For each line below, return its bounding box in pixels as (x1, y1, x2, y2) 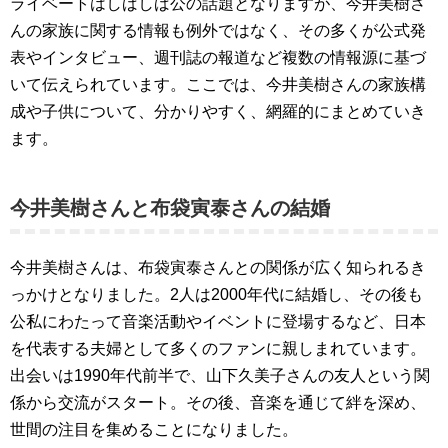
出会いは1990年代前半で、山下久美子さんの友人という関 (10, 367, 430, 384)
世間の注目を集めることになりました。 (10, 421, 298, 438)
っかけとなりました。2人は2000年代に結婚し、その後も (10, 286, 423, 303)
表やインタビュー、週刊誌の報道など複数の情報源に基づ (10, 49, 426, 66)
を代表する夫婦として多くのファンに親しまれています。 (10, 340, 426, 357)
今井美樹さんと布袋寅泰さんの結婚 (10, 197, 330, 219)
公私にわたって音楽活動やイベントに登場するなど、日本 (10, 313, 426, 330)
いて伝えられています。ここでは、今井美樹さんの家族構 (10, 76, 426, 93)
